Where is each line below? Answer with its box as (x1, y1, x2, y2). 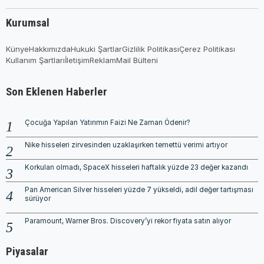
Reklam (90, 55, 116, 65)
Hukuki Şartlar (71, 44, 122, 54)
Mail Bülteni (116, 55, 158, 65)
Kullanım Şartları (6, 55, 65, 65)
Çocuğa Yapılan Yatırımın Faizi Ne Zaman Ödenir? (25, 118, 190, 127)
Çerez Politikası (179, 44, 235, 54)
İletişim (65, 55, 90, 65)
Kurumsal (6, 15, 49, 29)
